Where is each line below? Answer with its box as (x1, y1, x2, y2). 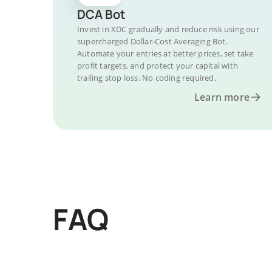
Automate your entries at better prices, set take (77, 48, 254, 59)
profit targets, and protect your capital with (77, 60, 238, 71)
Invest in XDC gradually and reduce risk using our (77, 24, 259, 35)
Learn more (194, 90, 250, 104)
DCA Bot (77, 6, 125, 22)
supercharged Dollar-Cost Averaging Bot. (77, 36, 228, 47)
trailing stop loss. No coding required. (77, 72, 216, 83)
